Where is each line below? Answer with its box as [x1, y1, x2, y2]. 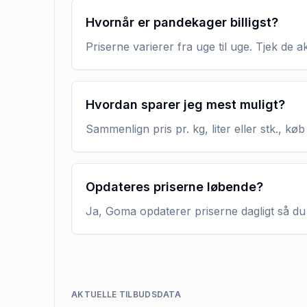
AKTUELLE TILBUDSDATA [71, 289, 181, 299]
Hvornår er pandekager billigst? [86, 15, 278, 29]
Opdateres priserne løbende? [86, 180, 263, 194]
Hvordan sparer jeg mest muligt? [86, 97, 285, 112]
